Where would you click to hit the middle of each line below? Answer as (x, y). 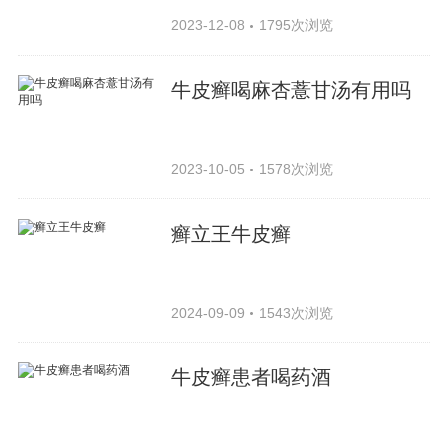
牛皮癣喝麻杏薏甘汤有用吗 (291, 89)
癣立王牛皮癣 (231, 233)
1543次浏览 (295, 312)
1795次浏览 (295, 24)
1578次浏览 (295, 168)
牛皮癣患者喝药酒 (251, 377)
